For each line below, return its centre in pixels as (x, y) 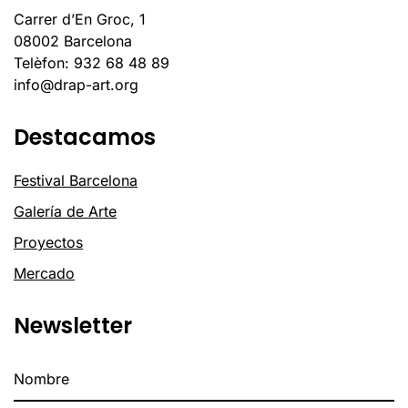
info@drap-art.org (76, 84)
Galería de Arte (65, 211)
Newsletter (73, 325)
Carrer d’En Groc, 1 (80, 19)
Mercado (44, 273)
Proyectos (48, 242)
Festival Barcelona (76, 180)
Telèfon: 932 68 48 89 (92, 62)
